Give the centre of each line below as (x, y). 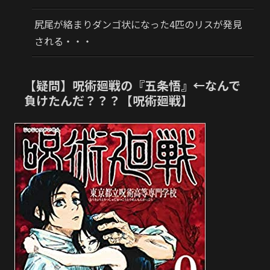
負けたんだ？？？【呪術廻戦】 (108, 100)
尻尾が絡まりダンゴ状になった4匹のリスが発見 (138, 24)
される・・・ (63, 41)
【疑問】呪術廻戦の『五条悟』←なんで (132, 85)
